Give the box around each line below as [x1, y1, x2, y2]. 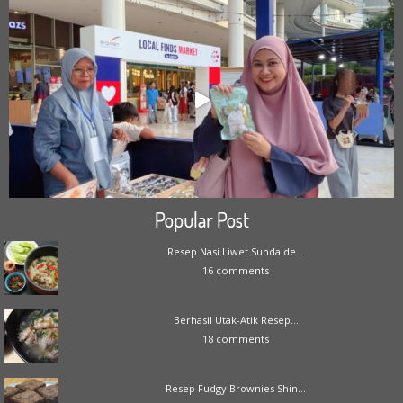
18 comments [202, 331, 269, 345]
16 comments [202, 263, 269, 277]
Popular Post [154, 206, 249, 232]
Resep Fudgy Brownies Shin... [166, 381, 306, 395]
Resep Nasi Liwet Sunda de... [167, 244, 304, 258]
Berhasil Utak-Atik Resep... [173, 312, 299, 327]
